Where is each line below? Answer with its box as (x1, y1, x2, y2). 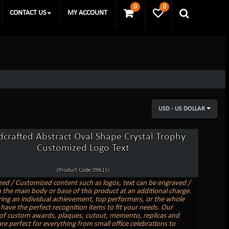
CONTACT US (10, 9, 46, 17)
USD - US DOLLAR (158, 105, 205, 112)
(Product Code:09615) (56, 167, 110, 173)
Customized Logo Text (37, 143, 130, 153)
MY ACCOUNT (67, 9, 107, 17)
